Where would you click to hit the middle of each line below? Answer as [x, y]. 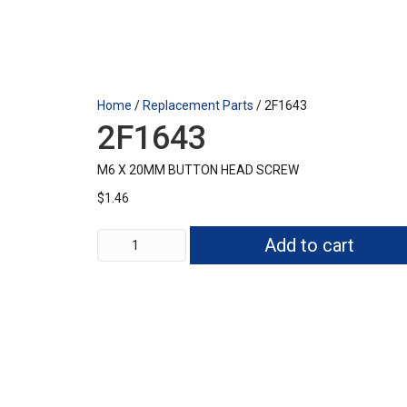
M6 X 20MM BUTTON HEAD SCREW [198, 170]
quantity [121, 244]
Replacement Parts [198, 105]
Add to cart [310, 245]
